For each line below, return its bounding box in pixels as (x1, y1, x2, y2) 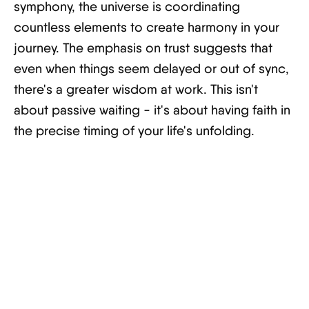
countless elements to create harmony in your (14, 19, 279, 35)
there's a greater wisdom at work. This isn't (14, 81, 258, 97)
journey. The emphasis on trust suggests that (14, 40, 272, 56)
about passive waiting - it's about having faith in (14, 102, 290, 118)
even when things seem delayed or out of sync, (14, 61, 289, 77)
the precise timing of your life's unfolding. (14, 123, 255, 139)
